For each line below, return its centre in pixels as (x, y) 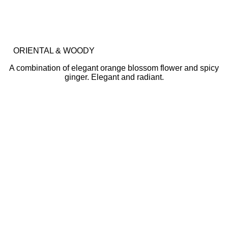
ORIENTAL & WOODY (54, 51)
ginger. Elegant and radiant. (114, 77)
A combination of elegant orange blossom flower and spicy (114, 68)
